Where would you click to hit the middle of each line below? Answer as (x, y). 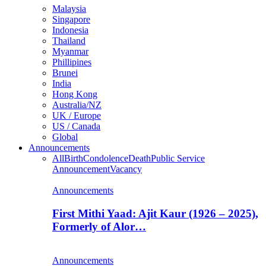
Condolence (106, 159)
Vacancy (126, 169)
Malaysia (69, 9)
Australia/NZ (77, 105)
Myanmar (70, 52)
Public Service (178, 159)
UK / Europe (77, 116)
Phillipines (72, 62)
